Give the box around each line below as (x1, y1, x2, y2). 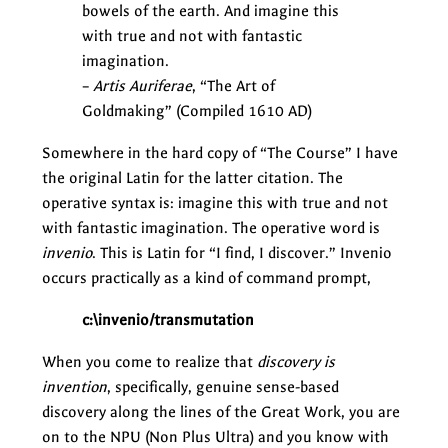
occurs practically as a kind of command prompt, (42, 268, 371, 287)
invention (42, 377, 107, 396)
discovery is (257, 352, 335, 371)
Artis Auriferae (93, 76, 192, 95)
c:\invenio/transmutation (82, 310, 254, 329)
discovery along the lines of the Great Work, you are (42, 402, 400, 421)
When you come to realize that (42, 352, 257, 371)
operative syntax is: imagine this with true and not (42, 193, 388, 212)
